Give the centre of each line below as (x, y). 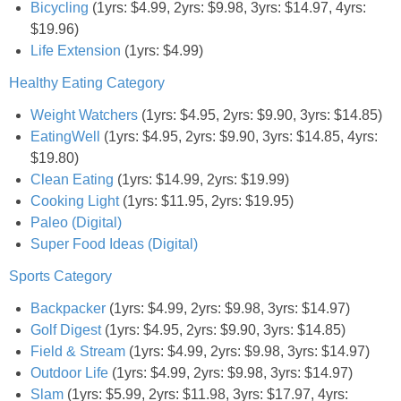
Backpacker (68, 308)
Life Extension (76, 50)
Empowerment (219, 47)
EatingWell (65, 136)
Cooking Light (75, 200)
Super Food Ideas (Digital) (114, 243)
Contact (197, 96)
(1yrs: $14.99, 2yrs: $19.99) (201, 179)
